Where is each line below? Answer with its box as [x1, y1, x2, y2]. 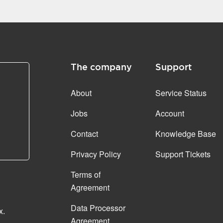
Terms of [70, 169, 101, 180]
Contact [70, 128, 98, 139]
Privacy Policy [70, 148, 121, 160]
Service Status [155, 87, 207, 99]
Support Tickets [155, 148, 211, 160]
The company [70, 61, 132, 73]
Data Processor [70, 202, 125, 214]
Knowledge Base [155, 128, 217, 139]
